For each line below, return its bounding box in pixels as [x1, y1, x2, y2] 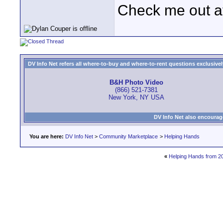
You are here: [29, 133, 64, 139]
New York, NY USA [108, 94, 164, 102]
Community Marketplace [99, 133, 158, 139]
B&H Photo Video [109, 79, 163, 87]
